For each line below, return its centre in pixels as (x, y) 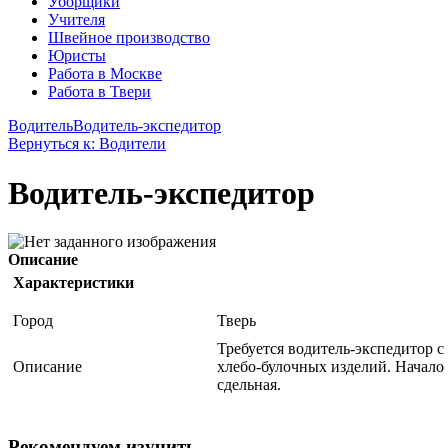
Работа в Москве (105, 74)
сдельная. (249, 385)
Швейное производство (129, 38)
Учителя (76, 20)
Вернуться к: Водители (87, 144)
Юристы (77, 56)
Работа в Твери (99, 92)
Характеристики (73, 283)
